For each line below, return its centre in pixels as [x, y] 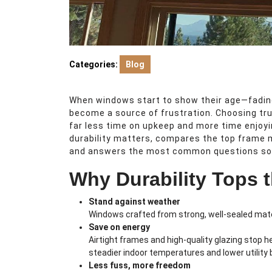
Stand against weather [134, 202]
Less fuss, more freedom [140, 266]
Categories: [93, 65]
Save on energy [119, 227]
